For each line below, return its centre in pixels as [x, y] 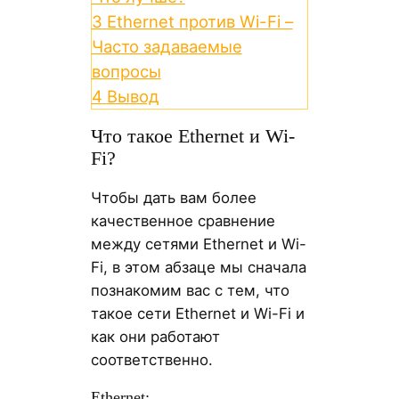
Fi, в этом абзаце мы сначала [198, 268]
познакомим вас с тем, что [190, 291]
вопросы [126, 72]
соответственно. [151, 360]
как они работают [155, 337]
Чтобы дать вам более [173, 198]
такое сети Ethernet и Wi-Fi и [197, 314]
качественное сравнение [183, 221]
